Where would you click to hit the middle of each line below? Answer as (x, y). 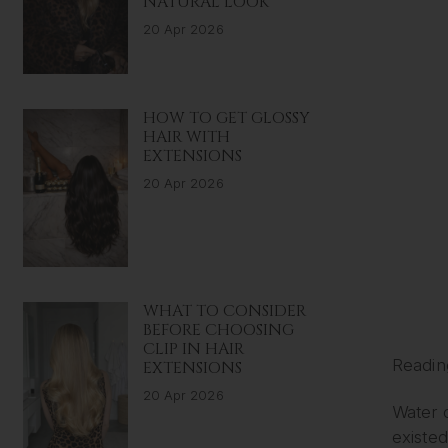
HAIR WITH (186, 137)
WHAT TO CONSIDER (224, 310)
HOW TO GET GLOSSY (226, 118)
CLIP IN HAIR (193, 348)
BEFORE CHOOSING (218, 329)
